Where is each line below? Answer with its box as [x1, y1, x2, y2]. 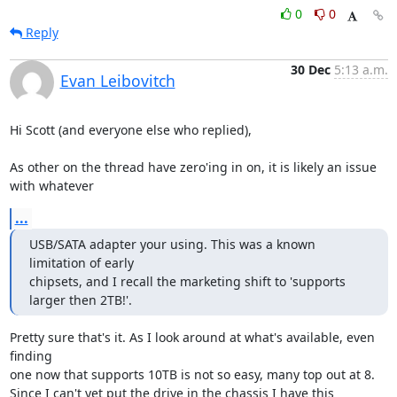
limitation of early [28, 254, 134, 271]
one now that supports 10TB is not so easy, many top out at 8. [9, 366, 375, 383]
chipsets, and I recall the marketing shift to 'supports [28, 273, 346, 290]
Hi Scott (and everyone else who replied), [9, 121, 252, 138]
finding [9, 347, 52, 364]
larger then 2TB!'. [28, 292, 132, 308]
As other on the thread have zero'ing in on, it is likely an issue [9, 159, 377, 175]
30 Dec [290, 61, 331, 78]
